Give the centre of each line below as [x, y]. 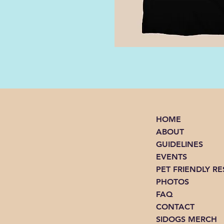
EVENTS [171, 157]
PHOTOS [172, 182]
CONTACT [175, 207]
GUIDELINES [179, 144]
